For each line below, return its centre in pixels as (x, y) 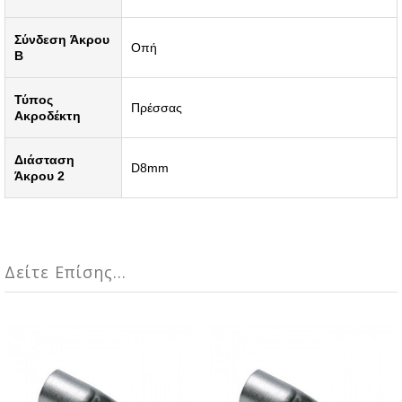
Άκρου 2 (40, 175)
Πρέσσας (157, 107)
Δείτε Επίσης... (66, 271)
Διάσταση (45, 159)
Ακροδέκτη (48, 115)
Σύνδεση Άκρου (62, 39)
